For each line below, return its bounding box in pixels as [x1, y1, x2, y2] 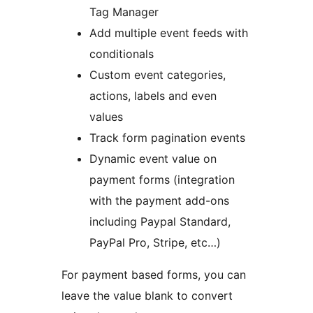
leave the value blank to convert [61, 289, 233, 303]
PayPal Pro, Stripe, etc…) [89, 235, 221, 250]
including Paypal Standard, [89, 214, 231, 229]
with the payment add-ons [89, 194, 229, 208]
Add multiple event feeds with [89, 26, 248, 41]
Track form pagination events [89, 131, 245, 145]
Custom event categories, [89, 68, 226, 82]
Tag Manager [89, 5, 159, 20]
